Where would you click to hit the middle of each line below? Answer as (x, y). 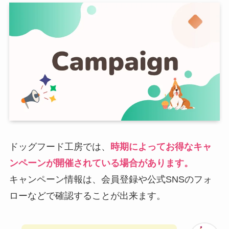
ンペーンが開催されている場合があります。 (101, 163)
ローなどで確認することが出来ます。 (87, 196)
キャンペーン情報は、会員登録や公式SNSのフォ (110, 180)
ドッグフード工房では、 (60, 147)
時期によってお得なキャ (161, 147)
